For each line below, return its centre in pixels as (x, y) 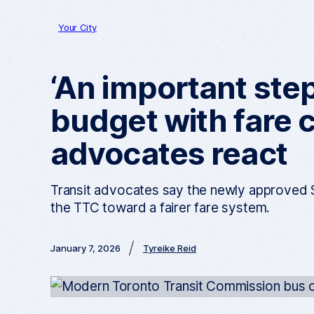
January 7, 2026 (86, 248)
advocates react (169, 153)
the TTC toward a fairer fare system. (161, 207)
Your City (77, 27)
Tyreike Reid (170, 248)
